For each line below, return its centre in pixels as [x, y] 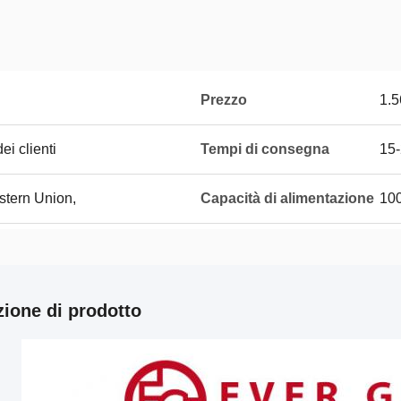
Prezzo [224, 100]
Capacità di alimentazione [287, 198]
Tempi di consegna [265, 149]
